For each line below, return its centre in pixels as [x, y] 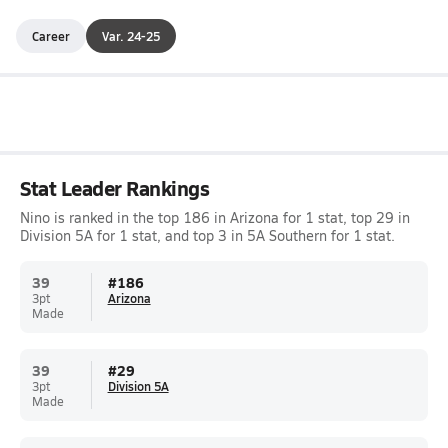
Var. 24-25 [131, 35]
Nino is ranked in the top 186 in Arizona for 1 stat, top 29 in [215, 217]
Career [51, 35]
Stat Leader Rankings [115, 188]
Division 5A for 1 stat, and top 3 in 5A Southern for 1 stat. [207, 235]
